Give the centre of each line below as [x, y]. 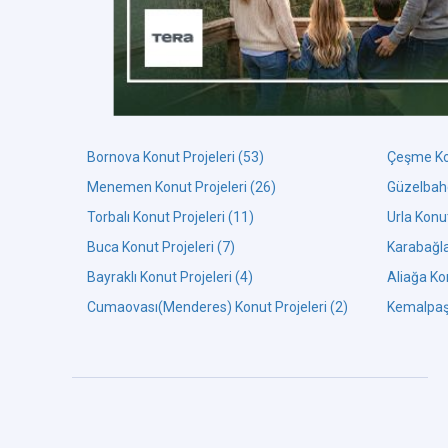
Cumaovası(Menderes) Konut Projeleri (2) [217, 307]
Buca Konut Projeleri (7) [161, 247]
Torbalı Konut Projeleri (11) [170, 217]
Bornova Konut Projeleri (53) [175, 157]
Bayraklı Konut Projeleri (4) [170, 277]
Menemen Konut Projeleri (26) [181, 187]
